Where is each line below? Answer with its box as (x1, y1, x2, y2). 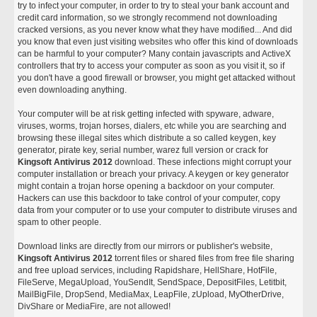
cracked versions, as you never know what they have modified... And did (18, 25, 293, 35)
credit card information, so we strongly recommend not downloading (18, 13, 278, 23)
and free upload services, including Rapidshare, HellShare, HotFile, (18, 265, 277, 275)
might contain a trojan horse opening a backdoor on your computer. (18, 181, 275, 191)
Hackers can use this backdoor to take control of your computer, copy (18, 193, 281, 203)
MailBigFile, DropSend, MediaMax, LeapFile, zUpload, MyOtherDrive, (18, 289, 284, 299)
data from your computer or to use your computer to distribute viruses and (18, 205, 298, 215)
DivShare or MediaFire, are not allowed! (18, 301, 171, 311)
